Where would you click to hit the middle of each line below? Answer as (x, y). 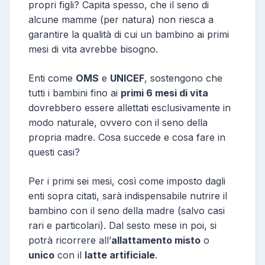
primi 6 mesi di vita (164, 93)
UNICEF (127, 78)
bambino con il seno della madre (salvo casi (127, 211)
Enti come (52, 78)
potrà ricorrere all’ (70, 240)
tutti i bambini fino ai (75, 93)
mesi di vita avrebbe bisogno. (93, 49)
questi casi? (54, 152)
